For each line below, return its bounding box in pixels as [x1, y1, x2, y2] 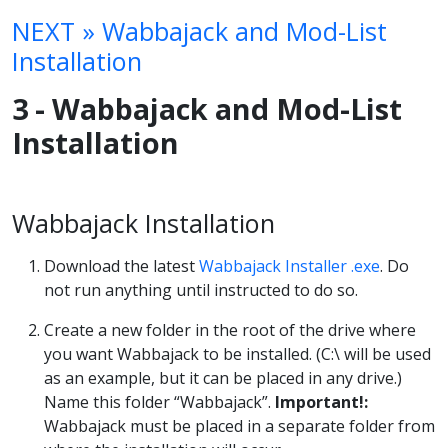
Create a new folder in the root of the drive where [44, 319, 416, 342]
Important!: [275, 391, 368, 414]
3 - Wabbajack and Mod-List [12, 88, 402, 128]
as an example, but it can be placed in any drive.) [44, 367, 402, 390]
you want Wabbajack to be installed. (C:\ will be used [44, 343, 431, 366]
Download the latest [44, 255, 199, 278]
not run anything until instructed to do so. [44, 279, 358, 302]
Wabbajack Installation [12, 205, 275, 240]
